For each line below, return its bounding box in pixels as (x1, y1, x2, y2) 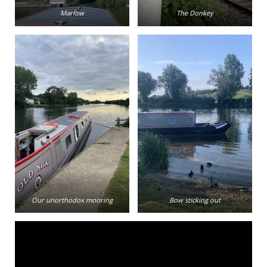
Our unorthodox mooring (32, 195, 113, 204)
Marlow (60, 8, 84, 18)
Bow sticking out (169, 195, 221, 204)
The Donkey (176, 8, 213, 18)
